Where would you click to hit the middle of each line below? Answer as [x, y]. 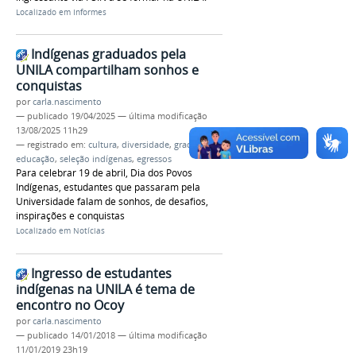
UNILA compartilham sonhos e [107, 70]
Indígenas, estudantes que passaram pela [108, 188]
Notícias [89, 231]
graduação [195, 145]
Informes [90, 12]
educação [35, 159]
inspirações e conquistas [70, 216]
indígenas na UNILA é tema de [105, 289]
